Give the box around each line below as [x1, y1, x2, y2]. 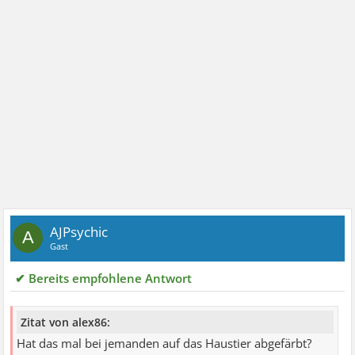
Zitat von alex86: [21, 314, 111, 330]
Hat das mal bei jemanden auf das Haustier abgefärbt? [17, 334, 312, 352]
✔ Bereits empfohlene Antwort [15, 269, 193, 286]
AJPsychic [50, 222, 109, 241]
